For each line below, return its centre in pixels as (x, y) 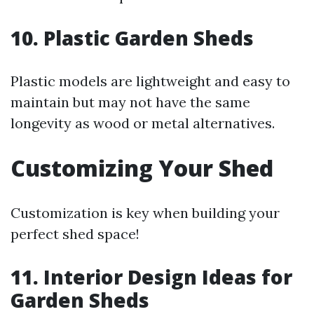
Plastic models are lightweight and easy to (150, 81)
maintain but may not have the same (130, 102)
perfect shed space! (75, 233)
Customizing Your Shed (142, 168)
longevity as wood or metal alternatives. (143, 123)
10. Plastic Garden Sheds (132, 37)
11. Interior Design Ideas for (151, 277)
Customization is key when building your (145, 212)
